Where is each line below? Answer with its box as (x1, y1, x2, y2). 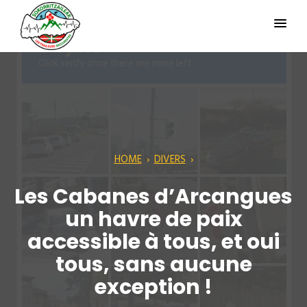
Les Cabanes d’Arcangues (14, 182, 293, 211)
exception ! (95, 273, 212, 302)
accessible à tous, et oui (27, 228, 280, 256)
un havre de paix (64, 205, 243, 234)
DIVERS (153, 151, 186, 168)
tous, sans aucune (55, 250, 252, 279)
